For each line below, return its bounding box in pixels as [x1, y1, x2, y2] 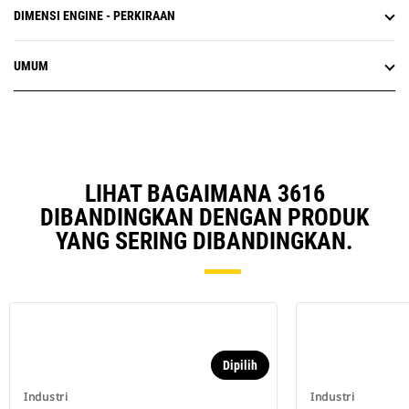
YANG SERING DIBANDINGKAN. [56, 227, 353, 256]
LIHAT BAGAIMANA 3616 [84, 180, 325, 208]
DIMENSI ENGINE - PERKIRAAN [14, 8, 175, 24]
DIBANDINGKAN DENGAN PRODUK [40, 204, 369, 232]
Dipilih [223, 358, 257, 373]
